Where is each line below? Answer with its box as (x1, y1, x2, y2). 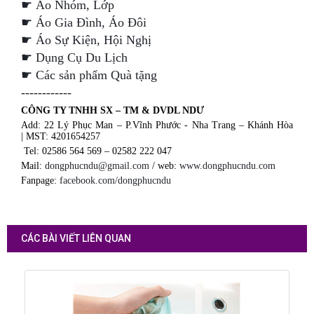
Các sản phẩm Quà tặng (35, 68, 157, 83)
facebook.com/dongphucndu (59, 175, 171, 186)
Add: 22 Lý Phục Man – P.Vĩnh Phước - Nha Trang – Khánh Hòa (20, 120, 294, 131)
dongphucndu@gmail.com (44, 161, 149, 172)
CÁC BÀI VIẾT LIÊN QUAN (20, 233, 131, 245)
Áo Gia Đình (35, 15, 102, 30)
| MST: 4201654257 (20, 131, 100, 142)
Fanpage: (20, 175, 60, 186)
